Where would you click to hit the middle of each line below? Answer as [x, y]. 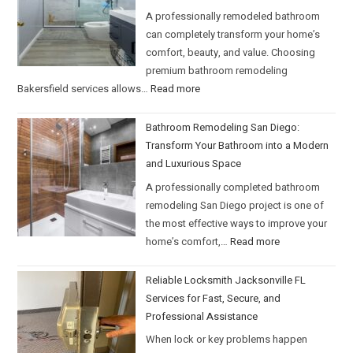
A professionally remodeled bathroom [233, 17]
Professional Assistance [202, 316]
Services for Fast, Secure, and [214, 298]
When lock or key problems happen [227, 340]
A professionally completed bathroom [233, 187]
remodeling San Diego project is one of [235, 205]
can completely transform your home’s [233, 35]
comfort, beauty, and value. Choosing [231, 53]
